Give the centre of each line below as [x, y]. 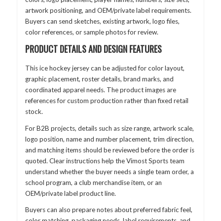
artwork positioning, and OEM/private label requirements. [108, 10]
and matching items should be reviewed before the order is [110, 150]
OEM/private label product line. [70, 193]
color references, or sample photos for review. [92, 32]
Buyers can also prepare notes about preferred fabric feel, [109, 210]
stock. [34, 112]
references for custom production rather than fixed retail [107, 101]
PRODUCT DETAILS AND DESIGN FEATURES [93, 49]
